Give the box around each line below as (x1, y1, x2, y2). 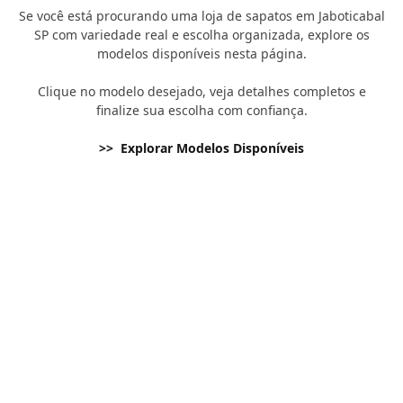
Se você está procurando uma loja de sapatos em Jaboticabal (18, 7, 385, 24)
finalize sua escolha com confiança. (95, 102, 308, 119)
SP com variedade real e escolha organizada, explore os (33, 26, 370, 43)
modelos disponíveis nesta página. (96, 45, 307, 62)
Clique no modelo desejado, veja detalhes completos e (37, 83, 366, 100)
